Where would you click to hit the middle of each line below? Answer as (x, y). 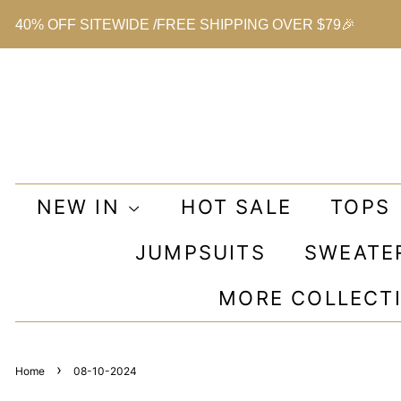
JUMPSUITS (200, 252)
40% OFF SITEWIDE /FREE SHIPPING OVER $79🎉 (185, 25)
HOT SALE (237, 207)
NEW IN (82, 207)
